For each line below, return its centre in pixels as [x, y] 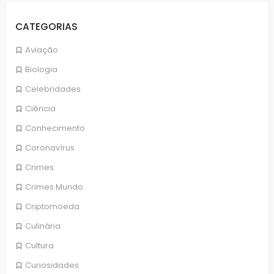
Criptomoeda [52, 206]
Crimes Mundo [54, 187]
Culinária [43, 226]
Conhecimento [55, 128]
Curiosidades [52, 265]
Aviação [42, 50]
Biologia [41, 69]
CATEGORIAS [46, 27]
